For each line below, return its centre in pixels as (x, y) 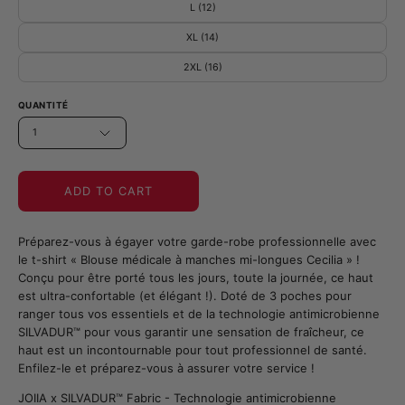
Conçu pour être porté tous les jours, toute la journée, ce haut (196, 277)
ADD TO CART (108, 192)
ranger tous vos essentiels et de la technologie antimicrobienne (199, 313)
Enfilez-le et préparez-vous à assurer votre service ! (166, 367)
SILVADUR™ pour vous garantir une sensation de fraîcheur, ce (191, 331)
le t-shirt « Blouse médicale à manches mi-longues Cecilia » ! (189, 259)
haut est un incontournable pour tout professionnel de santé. (193, 349)
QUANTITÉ (43, 105)
